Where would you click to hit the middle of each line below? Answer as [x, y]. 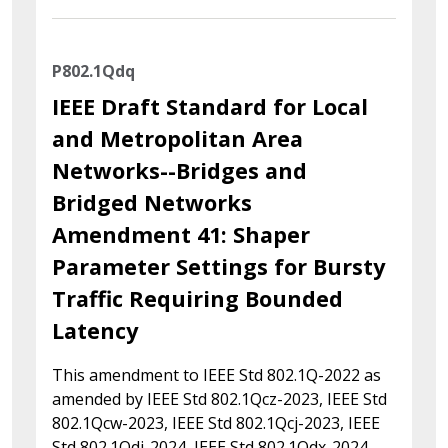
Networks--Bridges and [179, 170]
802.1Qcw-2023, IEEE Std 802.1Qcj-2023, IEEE [216, 422]
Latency [95, 330]
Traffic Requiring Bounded [197, 298]
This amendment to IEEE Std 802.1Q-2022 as [216, 374]
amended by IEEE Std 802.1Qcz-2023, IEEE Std [219, 398]
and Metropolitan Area [177, 138]
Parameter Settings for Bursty [218, 266]
